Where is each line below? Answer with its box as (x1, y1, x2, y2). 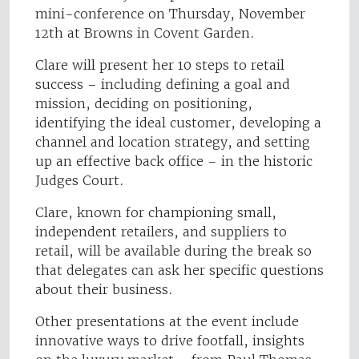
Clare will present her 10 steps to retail (35, 57, 284, 74)
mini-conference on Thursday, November (35, 6, 305, 22)
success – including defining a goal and (35, 76, 290, 93)
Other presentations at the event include (35, 313, 299, 330)
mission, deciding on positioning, (35, 95, 252, 112)
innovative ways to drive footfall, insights (35, 333, 305, 349)
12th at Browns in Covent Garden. (35, 25, 255, 42)
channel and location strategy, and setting (35, 134, 310, 151)
